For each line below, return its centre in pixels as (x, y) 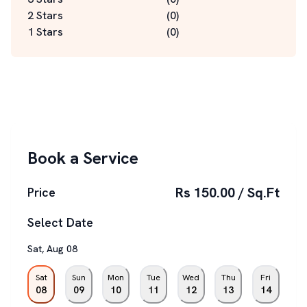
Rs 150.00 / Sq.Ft (228, 192)
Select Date (60, 222)
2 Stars (45, 15)
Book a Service (83, 158)
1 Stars (45, 32)
